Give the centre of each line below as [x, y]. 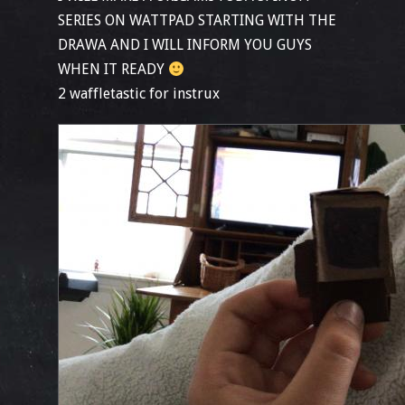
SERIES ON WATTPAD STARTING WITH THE [197, 20]
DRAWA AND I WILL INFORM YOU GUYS [185, 45]
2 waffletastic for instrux [139, 94]
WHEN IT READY [113, 69]
